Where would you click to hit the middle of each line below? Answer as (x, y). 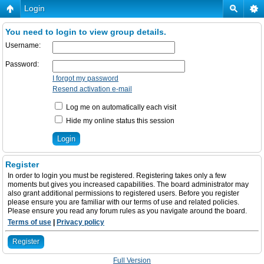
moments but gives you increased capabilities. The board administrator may (128, 184)
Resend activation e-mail (92, 89)
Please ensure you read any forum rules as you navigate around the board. (127, 211)
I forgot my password (85, 78)
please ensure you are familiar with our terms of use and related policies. (123, 202)
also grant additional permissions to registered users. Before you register (123, 193)
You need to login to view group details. (86, 32)
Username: (23, 45)
